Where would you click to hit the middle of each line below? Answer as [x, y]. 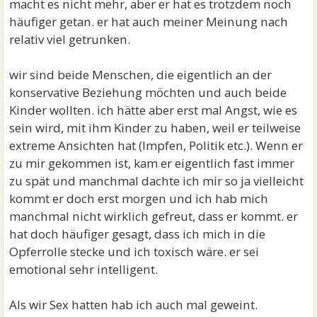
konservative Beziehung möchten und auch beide [148, 92]
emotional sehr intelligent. [84, 269]
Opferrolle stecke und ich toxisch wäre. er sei [134, 252]
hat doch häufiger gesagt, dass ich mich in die [138, 234]
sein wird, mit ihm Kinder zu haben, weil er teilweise [155, 128]
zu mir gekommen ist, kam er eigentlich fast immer [152, 163]
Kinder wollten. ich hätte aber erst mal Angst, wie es [154, 110]
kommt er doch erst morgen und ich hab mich [139, 198]
